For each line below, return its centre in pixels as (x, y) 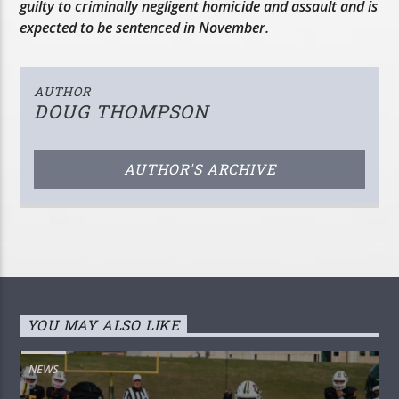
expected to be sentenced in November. (145, 28)
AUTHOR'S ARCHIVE (199, 168)
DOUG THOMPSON (121, 111)
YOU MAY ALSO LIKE (104, 325)
